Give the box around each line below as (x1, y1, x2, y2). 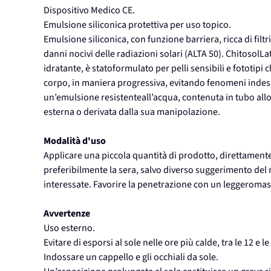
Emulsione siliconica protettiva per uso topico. (44, 18, 231, 32)
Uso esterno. (44, 221, 95, 235)
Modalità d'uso (44, 134, 106, 148)
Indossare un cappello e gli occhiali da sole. (44, 250, 218, 264)
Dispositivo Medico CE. (44, 4, 135, 18)
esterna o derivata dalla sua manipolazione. (44, 105, 220, 119)
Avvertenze (44, 207, 90, 221)
